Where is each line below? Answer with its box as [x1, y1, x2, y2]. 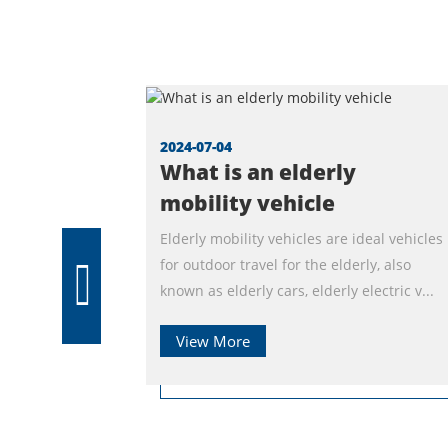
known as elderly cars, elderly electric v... [160, 280, 434, 300]
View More [176, 330, 250, 352]
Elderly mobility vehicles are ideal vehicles [160, 228, 443, 248]
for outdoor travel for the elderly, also [160, 254, 411, 274]
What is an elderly [160, 157, 356, 186]
